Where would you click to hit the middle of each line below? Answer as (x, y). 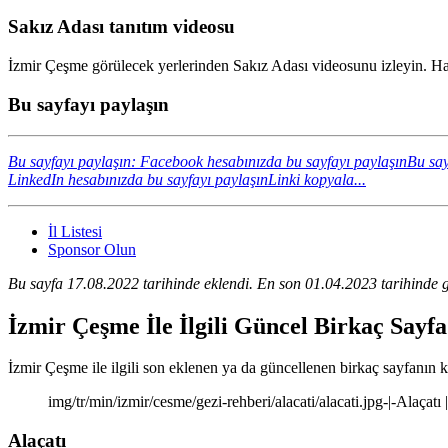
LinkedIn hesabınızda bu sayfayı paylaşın (138, 179)
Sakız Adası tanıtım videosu (121, 27)
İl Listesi (75, 231)
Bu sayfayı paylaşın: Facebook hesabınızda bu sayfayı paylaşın (207, 161)
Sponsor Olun (92, 249)
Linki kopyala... (317, 179)
